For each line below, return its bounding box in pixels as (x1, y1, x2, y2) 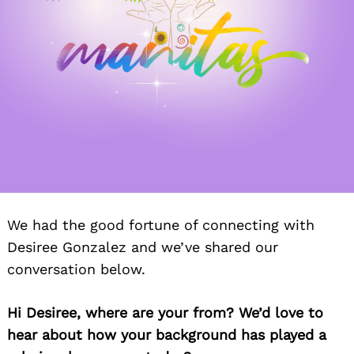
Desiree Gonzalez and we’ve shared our (7, 239, 278, 256)
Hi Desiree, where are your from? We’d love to (7, 304, 323, 322)
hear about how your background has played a (7, 326, 326, 344)
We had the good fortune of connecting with (7, 217, 314, 234)
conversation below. (7, 261, 145, 278)
